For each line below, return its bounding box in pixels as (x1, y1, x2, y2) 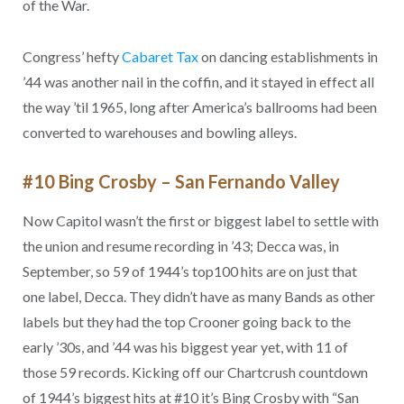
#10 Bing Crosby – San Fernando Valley (22, 170, 340, 193)
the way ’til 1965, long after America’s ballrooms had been (22, 97, 377, 115)
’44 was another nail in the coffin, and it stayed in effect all (22, 72, 374, 90)
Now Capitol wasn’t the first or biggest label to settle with (22, 212, 379, 230)
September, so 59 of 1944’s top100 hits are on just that (22, 262, 357, 280)
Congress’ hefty (22, 47, 122, 65)
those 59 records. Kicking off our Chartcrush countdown (22, 363, 368, 381)
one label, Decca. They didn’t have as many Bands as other (22, 288, 375, 306)
